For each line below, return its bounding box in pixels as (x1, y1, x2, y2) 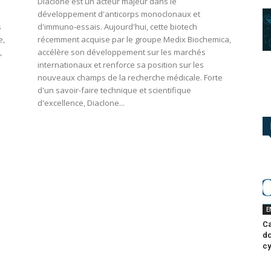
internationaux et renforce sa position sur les (38, 59, 204, 71)
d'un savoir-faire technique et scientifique (38, 85, 191, 96)
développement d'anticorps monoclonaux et (38, 8, 200, 20)
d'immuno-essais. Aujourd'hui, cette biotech (38, 21, 197, 33)
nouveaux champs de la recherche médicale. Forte (38, 72, 223, 83)
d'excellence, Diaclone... (38, 97, 125, 109)
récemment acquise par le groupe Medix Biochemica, (38, 34, 231, 45)
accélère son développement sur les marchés (38, 47, 206, 58)
